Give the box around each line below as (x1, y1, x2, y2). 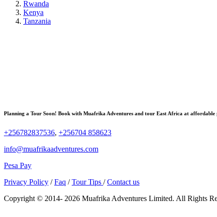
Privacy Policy (4, 177, 48, 186)
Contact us (107, 177, 139, 186)
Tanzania (23, 16, 51, 25)
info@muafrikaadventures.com (4, 144, 98, 153)
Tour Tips (72, 177, 103, 186)
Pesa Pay (4, 161, 31, 170)
